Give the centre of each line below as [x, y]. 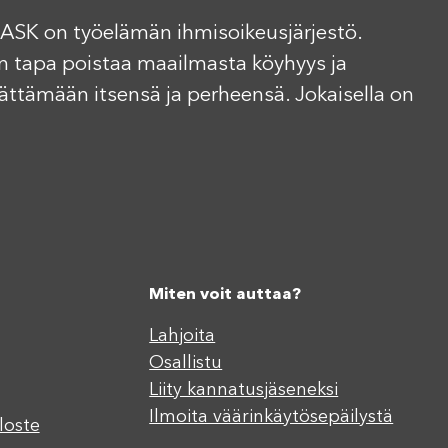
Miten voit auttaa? [225, 294]
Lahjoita [182, 335]
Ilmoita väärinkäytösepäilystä [271, 416]
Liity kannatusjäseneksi [244, 389]
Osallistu [186, 362]
